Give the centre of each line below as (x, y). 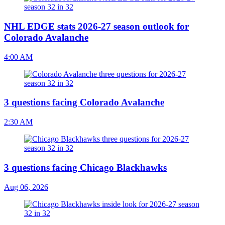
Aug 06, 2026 (26, 187)
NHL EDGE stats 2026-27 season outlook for (96, 26)
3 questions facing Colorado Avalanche (84, 102)
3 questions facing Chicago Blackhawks (85, 167)
